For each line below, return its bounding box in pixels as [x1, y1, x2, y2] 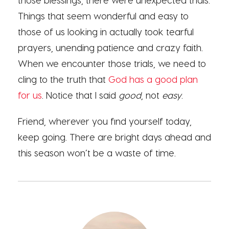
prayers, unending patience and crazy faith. [18, 42, 203, 53]
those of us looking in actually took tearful [18, 26, 194, 37]
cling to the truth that [18, 74, 108, 85]
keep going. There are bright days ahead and [18, 131, 211, 143]
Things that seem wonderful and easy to [18, 10, 189, 21]
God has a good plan [108, 74, 198, 85]
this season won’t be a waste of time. [18, 147, 176, 158]
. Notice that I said [42, 89, 119, 101]
